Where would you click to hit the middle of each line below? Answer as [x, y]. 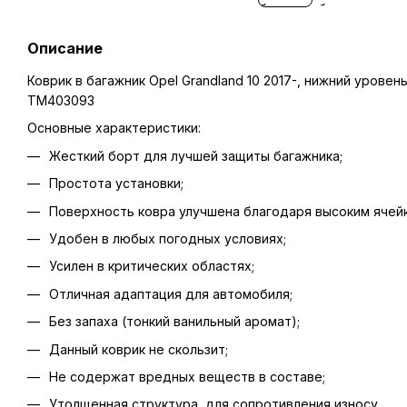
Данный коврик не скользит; [139, 349]
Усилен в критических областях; [152, 266]
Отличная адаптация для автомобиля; [171, 293]
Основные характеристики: [114, 128]
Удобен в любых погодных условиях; [168, 238]
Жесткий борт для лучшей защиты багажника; [196, 155]
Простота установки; [116, 184]
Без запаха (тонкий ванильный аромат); [174, 322]
